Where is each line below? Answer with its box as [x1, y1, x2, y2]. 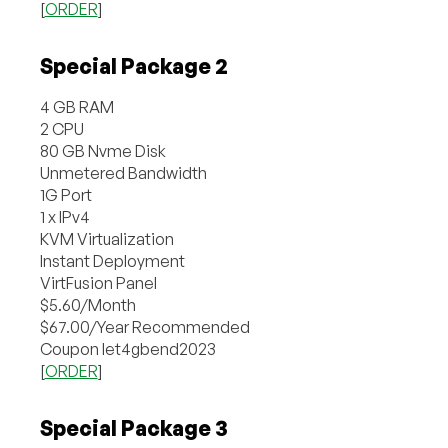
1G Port [39, 184, 92, 205]
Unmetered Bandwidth [39, 162, 207, 183]
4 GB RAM [39, 96, 114, 117]
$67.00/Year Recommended [39, 316, 250, 337]
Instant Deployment [39, 250, 185, 271]
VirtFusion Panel [39, 272, 157, 293]
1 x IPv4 [39, 206, 90, 227]
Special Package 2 [39, 52, 228, 79]
